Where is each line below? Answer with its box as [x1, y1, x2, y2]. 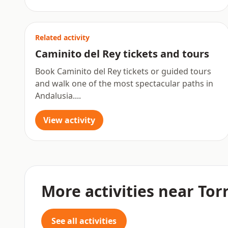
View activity [43, 115, 95, 126]
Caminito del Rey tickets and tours [35, 47, 209, 61]
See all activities [51, 215, 117, 226]
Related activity [35, 33, 90, 42]
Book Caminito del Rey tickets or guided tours [35, 66, 211, 77]
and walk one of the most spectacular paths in [35, 78, 213, 89]
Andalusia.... [35, 90, 81, 101]
